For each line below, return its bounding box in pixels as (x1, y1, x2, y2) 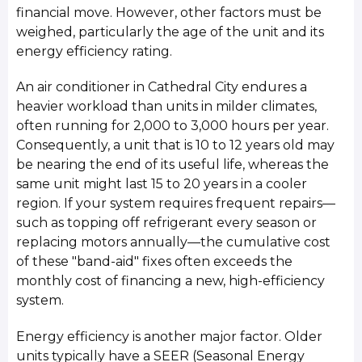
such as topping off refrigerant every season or (16, 215, 318, 231)
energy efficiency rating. (16, 43, 173, 59)
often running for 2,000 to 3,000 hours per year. (16, 118, 330, 134)
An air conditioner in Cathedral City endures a (16, 79, 308, 95)
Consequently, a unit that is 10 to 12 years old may (16, 137, 335, 154)
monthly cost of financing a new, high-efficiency (16, 273, 326, 289)
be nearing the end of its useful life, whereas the (16, 157, 330, 173)
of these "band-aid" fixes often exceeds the (16, 254, 293, 270)
